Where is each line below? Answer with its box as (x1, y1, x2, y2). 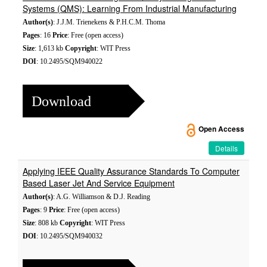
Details (215, 143, 238, 153)
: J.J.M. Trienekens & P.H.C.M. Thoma (53, 18, 165, 26)
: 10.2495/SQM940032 (36, 232, 103, 240)
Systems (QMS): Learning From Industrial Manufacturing (23, 2, 237, 14)
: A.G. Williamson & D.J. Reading (53, 193, 150, 201)
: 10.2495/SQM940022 (36, 57, 103, 66)
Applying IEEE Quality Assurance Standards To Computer (23, 165, 240, 177)
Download (32, 93, 91, 109)
